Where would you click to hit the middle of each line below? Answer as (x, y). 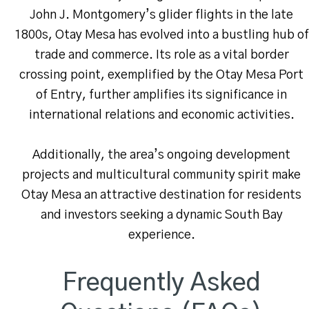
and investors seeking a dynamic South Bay (161, 216)
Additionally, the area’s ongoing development (161, 156)
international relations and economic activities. (161, 116)
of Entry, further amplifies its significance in (161, 96)
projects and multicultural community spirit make (161, 176)
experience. (161, 236)
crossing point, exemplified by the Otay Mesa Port (161, 76)
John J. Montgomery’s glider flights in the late (161, 16)
